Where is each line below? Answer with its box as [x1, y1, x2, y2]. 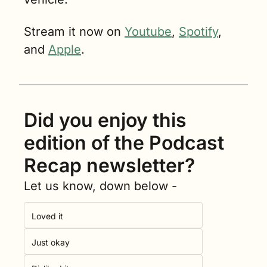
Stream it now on [24, 24, 125, 39]
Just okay [32, 237, 70, 248]
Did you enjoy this [24, 108, 187, 132]
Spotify [179, 24, 218, 39]
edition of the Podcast [24, 131, 224, 155]
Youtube [125, 24, 172, 39]
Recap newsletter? [24, 154, 195, 178]
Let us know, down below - [24, 179, 177, 194]
